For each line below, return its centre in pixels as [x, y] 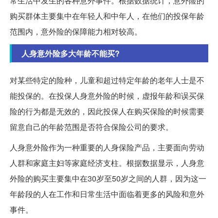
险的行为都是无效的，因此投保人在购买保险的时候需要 [107, 111]
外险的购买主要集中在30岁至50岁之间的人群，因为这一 [108, 179]
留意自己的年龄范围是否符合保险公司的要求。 [91, 127]
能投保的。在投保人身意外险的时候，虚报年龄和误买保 [107, 96]
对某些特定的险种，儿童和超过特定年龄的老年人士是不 [107, 80]
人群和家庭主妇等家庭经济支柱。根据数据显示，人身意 [107, 163]
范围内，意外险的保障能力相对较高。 [76, 32]
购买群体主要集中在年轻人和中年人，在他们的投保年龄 [107, 16]
